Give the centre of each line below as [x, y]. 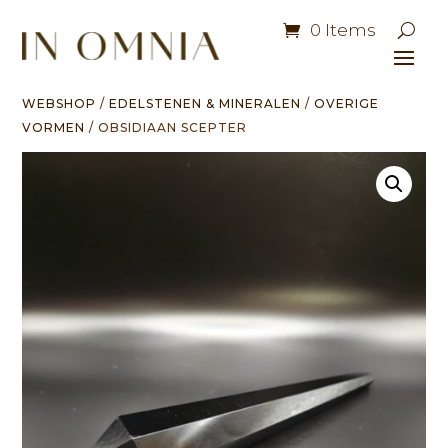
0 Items [342, 30]
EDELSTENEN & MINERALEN [205, 103]
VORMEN [54, 127]
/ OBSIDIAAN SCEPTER [166, 127]
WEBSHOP [59, 103]
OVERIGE [347, 103]
